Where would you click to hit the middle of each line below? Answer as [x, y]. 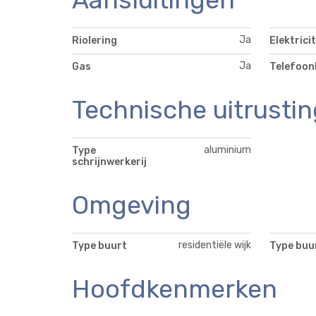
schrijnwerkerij [109, 162]
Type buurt [99, 245]
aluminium [228, 150]
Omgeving [132, 205]
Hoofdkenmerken [175, 288]
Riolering [95, 40]
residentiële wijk [215, 245]
